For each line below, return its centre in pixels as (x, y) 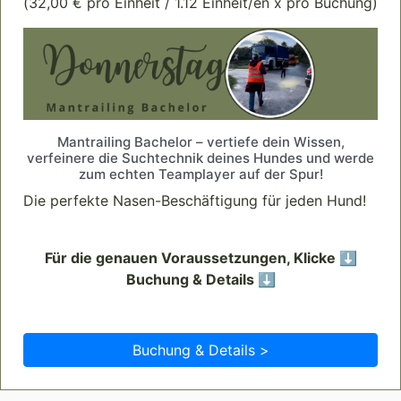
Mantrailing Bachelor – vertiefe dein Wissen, (200, 142)
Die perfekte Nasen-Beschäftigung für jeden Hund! (195, 201)
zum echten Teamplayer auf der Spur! (200, 175)
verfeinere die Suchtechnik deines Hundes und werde (200, 158)
